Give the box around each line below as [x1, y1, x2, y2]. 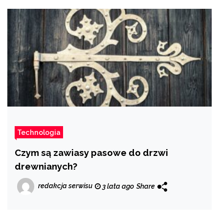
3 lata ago [101, 182, 134, 191]
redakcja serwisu [38, 182, 92, 190]
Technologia [17, 128, 61, 137]
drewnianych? [15, 161, 77, 172]
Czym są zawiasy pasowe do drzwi [15, 147, 168, 158]
